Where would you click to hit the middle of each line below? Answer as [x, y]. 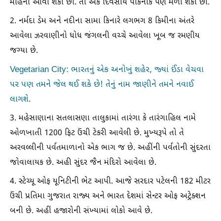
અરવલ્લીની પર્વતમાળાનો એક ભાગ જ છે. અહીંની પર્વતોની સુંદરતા [110, 148]
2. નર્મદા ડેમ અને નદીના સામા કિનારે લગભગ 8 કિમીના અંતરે [102, 21]
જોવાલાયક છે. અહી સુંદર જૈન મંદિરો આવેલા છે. [83, 163]
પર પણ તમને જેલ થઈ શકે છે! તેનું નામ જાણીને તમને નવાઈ [102, 85]
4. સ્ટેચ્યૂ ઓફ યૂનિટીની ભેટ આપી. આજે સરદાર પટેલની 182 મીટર [110, 182]
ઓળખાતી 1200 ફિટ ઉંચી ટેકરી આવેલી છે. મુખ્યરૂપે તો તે [97, 133]
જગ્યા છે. [24, 51]
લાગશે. [20, 100]
